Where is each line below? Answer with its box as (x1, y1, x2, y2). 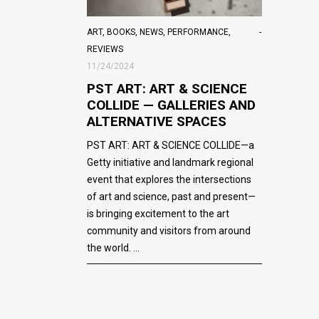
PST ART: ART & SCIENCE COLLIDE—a (87, 139, 254, 151)
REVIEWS (87, 43, 123, 54)
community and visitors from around (87, 224, 251, 236)
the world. (87, 241, 133, 253)
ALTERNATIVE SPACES (87, 113, 226, 130)
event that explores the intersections (87, 173, 251, 185)
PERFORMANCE (167, 26, 229, 37)
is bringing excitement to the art (87, 207, 229, 219)
